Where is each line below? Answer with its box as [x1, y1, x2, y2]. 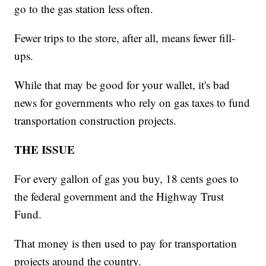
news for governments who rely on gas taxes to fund [14, 95, 251, 110]
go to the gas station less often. [14, 1, 154, 17]
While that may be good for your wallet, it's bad [14, 77, 230, 93]
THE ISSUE [14, 141, 75, 158]
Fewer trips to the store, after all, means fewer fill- [14, 30, 236, 46]
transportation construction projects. [14, 113, 177, 128]
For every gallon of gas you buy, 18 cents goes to [14, 171, 239, 186]
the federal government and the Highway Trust [14, 189, 224, 204]
